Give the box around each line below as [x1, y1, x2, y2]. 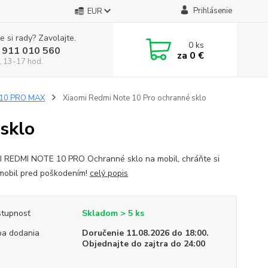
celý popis [89, 167, 128, 179]
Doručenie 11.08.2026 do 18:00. [81, 227, 209, 239]
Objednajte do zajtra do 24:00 [81, 238, 205, 249]
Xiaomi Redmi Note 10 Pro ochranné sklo [60, 93, 206, 103]
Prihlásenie [193, 5, 232, 16]
